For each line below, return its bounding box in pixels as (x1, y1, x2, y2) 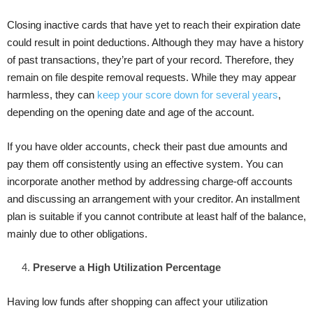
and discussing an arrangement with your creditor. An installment (7, 192, 300, 205)
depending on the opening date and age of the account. (7, 105, 254, 118)
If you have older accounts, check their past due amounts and (7, 140, 287, 152)
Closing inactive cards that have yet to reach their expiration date (7, 18, 300, 31)
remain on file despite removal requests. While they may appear (7, 71, 296, 83)
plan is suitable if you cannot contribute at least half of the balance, (7, 210, 306, 222)
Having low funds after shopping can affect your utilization (7, 295, 268, 307)
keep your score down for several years (97, 88, 278, 101)
